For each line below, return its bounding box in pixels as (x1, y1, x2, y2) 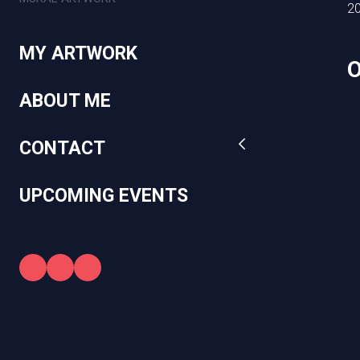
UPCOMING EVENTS (19, 184, 188, 207)
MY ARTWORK (19, 42, 137, 64)
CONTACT (19, 137, 105, 159)
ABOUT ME (19, 89, 111, 112)
